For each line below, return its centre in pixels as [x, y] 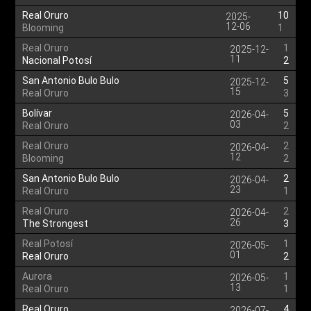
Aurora [37, 276]
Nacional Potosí [57, 60]
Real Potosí [48, 244]
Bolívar [37, 113]
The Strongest [56, 224]
